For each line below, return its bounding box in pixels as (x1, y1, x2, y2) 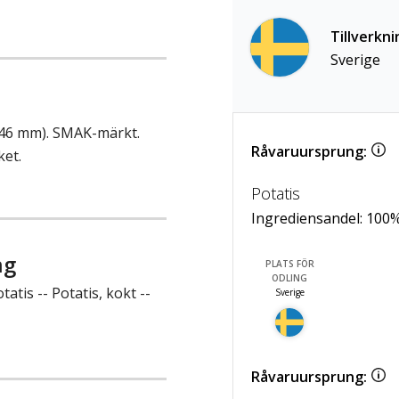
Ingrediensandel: (251, 208, 366, 228)
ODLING (272, 271, 308, 284)
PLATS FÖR (265, 256, 314, 270)
